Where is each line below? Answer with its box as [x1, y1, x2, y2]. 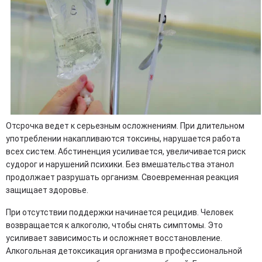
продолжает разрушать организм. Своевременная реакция [6, 173, 239, 182]
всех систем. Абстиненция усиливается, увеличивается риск [6, 147, 246, 157]
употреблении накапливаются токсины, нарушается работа [6, 134, 240, 144]
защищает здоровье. [6, 185, 88, 195]
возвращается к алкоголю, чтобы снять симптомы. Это [6, 220, 223, 230]
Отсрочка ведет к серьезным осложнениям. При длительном [6, 121, 244, 131]
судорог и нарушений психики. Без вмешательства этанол [6, 160, 234, 170]
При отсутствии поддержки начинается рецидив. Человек [6, 208, 233, 218]
